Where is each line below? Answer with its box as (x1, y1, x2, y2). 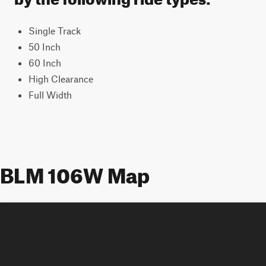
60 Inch (28, 57, 61, 68)
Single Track (28, 25, 81, 36)
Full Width (28, 89, 72, 100)
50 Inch (28, 41, 61, 52)
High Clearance (28, 73, 93, 84)
